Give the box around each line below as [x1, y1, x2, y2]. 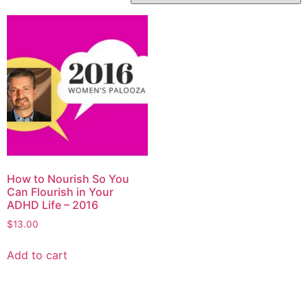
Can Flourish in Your [7, 185, 113, 199]
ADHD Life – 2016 [7, 198, 98, 212]
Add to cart [7, 248, 67, 263]
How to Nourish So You [7, 172, 129, 186]
